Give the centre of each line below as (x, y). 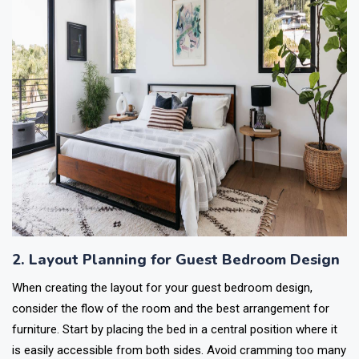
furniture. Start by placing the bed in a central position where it (175, 329)
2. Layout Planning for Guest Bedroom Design (176, 260)
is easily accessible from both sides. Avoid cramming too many (179, 350)
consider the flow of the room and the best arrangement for (171, 309)
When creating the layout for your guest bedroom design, (162, 288)
